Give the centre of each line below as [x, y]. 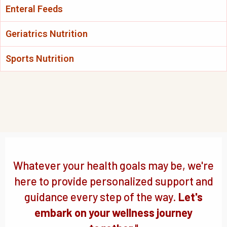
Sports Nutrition [40, 59]
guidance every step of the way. [101, 197]
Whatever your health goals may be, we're [113, 165]
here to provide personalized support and [113, 181]
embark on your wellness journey [113, 213]
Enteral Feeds [34, 9]
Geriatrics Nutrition [47, 34]
